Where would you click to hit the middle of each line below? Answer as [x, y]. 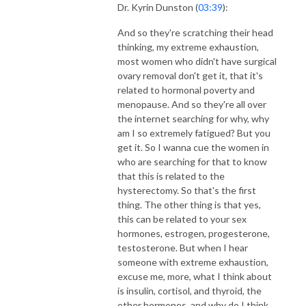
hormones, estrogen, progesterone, [194, 233]
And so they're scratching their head [195, 32]
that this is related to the [171, 176]
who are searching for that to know [192, 161]
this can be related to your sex [182, 219]
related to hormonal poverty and [186, 89]
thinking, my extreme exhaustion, [188, 46]
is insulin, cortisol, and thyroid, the [190, 290]
